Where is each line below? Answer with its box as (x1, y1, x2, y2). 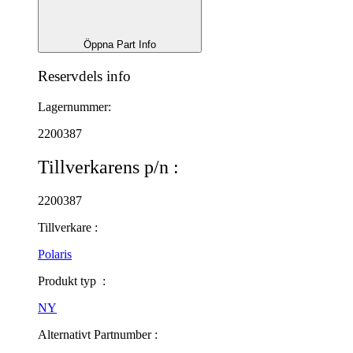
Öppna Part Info (84, 39, 156, 51)
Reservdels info (38, 67, 131, 84)
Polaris (38, 247, 72, 261)
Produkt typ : (38, 273, 106, 288)
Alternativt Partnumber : (38, 327, 158, 341)
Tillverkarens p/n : (38, 156, 179, 177)
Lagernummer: (38, 99, 111, 113)
